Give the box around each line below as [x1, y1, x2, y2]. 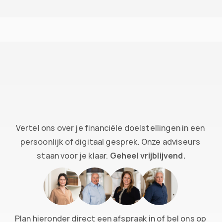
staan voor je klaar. [37, 150, 110, 161]
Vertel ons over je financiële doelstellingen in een [15, 122, 205, 133]
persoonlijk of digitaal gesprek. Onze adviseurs [20, 136, 201, 147]
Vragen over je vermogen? [38, 5, 109, 12]
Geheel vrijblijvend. [110, 150, 185, 161]
